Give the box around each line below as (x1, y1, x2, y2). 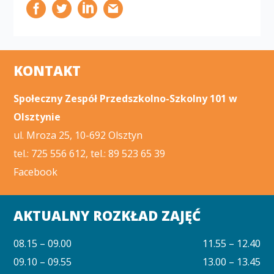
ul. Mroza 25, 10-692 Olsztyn (13, 128, 143, 143)
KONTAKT (13, 61, 81, 80)
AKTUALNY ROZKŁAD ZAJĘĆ (13, 206, 201, 224)
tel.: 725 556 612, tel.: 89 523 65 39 (13, 147, 166, 161)
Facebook (13, 165, 58, 179)
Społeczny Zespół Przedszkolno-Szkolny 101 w (13, 92, 238, 106)
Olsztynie (13, 110, 61, 124)
